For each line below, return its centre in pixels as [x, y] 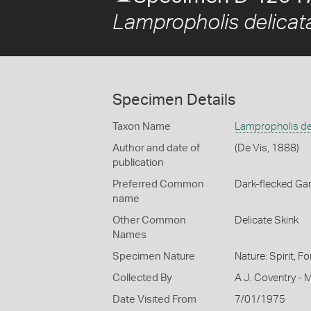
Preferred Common [158, 184]
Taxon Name [142, 127]
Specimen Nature [154, 257]
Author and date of [156, 148]
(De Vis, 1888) [267, 148]
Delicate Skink [266, 220]
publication [138, 163]
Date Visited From [154, 300]
